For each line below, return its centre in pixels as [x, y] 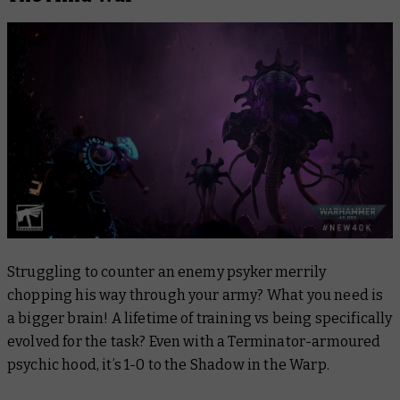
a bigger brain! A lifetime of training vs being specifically [200, 319]
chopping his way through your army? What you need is [196, 296]
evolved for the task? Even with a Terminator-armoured [194, 342]
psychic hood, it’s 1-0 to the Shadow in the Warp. [170, 365]
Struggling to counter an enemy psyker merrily [167, 272]
